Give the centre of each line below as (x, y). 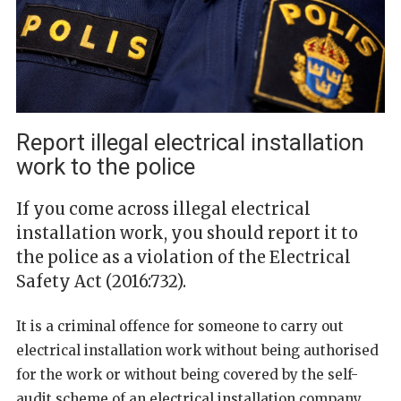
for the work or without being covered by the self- (187, 374)
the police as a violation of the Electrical (183, 257)
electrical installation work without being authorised (197, 350)
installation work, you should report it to (187, 233)
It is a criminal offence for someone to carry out (180, 326)
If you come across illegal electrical (163, 209)
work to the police (106, 166)
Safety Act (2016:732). (101, 281)
